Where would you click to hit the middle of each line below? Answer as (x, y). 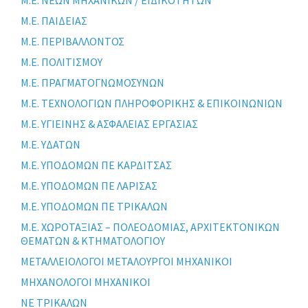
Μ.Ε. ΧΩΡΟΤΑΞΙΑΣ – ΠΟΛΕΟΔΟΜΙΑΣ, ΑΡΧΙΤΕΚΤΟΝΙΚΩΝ (150, 227)
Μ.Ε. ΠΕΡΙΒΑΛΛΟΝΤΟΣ (73, 41)
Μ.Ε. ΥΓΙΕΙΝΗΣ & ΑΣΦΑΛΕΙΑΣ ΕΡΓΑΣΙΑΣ (109, 123)
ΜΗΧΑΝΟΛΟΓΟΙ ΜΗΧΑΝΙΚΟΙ (86, 282)
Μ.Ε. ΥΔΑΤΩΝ (51, 144)
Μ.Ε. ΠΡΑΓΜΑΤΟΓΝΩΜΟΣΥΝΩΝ (92, 82)
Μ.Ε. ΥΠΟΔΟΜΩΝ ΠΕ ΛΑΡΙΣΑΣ (89, 185)
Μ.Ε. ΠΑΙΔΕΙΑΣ (54, 20)
